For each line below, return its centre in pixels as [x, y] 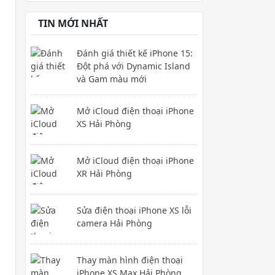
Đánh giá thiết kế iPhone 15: [135, 53]
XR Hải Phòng [104, 173]
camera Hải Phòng [114, 223]
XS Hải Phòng [104, 123]
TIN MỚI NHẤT [73, 23]
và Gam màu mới [112, 79]
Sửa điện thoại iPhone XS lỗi [134, 210]
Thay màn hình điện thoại [130, 260]
